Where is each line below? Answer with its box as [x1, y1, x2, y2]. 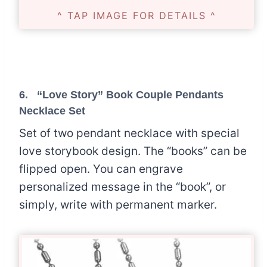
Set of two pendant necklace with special [19, 126, 240, 140]
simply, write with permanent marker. [19, 197, 217, 212]
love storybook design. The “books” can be [19, 144, 247, 158]
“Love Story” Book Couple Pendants [37, 88, 223, 101]
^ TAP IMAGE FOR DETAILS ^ [57, 9, 216, 21]
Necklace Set [19, 104, 85, 117]
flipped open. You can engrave [19, 162, 183, 176]
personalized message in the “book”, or [19, 179, 226, 194]
